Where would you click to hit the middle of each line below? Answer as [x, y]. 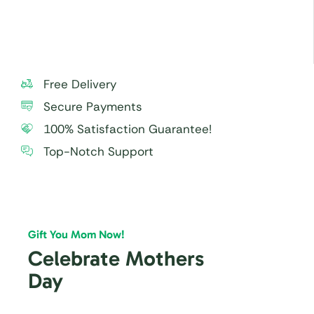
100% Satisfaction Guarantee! [128, 129]
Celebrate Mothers [116, 258]
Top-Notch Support [98, 151]
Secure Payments [93, 106]
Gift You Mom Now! [76, 234]
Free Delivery [80, 84]
